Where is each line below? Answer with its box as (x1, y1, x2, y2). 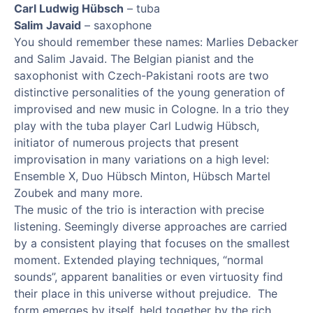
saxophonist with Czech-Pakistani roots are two (14, 68, 269, 82)
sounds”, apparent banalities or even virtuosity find (14, 270, 283, 284)
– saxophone (81, 18, 152, 32)
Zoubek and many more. (14, 186, 143, 200)
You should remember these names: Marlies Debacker (14, 35, 298, 49)
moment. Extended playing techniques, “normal (14, 253, 263, 267)
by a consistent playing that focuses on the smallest (14, 236, 290, 250)
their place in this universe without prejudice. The (14, 286, 277, 300)
